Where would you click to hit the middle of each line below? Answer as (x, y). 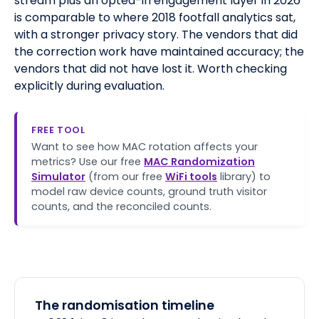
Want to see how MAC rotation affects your (145, 147)
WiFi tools (191, 177)
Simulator (58, 177)
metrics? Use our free (86, 162)
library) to (245, 177)
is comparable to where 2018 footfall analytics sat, (155, 18)
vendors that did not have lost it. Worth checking (151, 69)
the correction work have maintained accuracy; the (159, 52)
